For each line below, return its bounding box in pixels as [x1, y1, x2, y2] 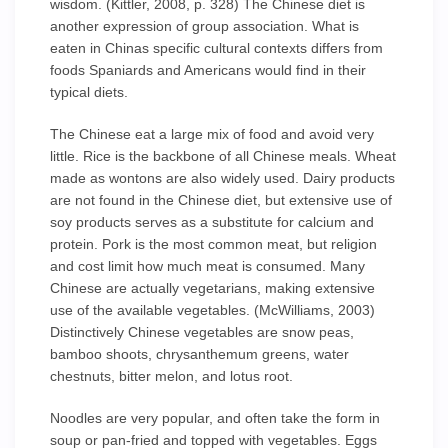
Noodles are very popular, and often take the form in [50, 410, 380, 426]
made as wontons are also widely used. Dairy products [50, 170, 395, 186]
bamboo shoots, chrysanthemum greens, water [50, 346, 349, 362]
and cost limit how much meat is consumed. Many [50, 258, 365, 274]
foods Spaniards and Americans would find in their [50, 62, 366, 78]
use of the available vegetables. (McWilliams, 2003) [50, 302, 375, 318]
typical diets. [50, 84, 128, 100]
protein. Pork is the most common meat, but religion [50, 236, 377, 252]
